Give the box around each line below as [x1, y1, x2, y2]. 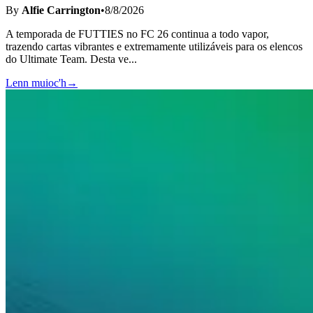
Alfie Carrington [22, 3, 101, 16]
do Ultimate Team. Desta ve [6, 52, 129, 65]
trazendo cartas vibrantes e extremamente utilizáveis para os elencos [6, 40, 303, 52]
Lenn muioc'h [6, 76, 66, 89]
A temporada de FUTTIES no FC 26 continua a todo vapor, [6, 27, 269, 40]
